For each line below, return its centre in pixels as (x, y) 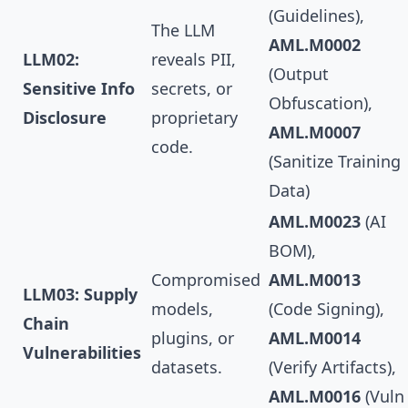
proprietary (194, 118)
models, (182, 309)
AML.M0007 (315, 133)
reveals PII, (194, 60)
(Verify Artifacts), (332, 367)
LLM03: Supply (80, 295)
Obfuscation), (321, 103)
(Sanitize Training (335, 162)
